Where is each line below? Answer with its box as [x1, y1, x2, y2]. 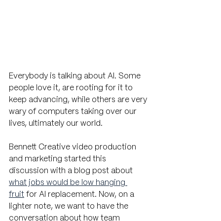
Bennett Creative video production [9, 144, 138, 151]
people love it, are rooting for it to [9, 84, 135, 92]
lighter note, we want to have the [9, 203, 130, 211]
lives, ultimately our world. [9, 120, 105, 128]
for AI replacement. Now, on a [24, 191, 136, 199]
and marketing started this [9, 155, 108, 163]
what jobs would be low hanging [9, 179, 127, 187]
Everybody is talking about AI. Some [9, 73, 143, 80]
